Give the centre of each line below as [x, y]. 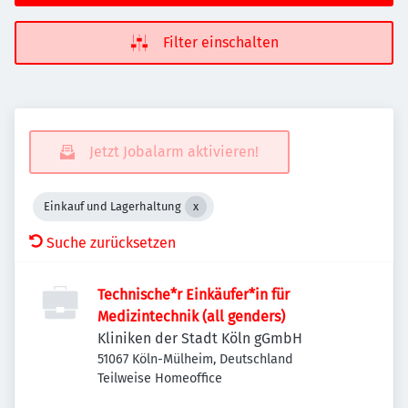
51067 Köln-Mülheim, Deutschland [195, 359]
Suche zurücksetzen [111, 243]
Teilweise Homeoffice [160, 378]
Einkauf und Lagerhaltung [112, 206]
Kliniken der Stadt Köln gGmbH [200, 338]
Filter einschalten [220, 42]
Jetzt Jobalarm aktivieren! [174, 152]
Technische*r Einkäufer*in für [194, 295]
